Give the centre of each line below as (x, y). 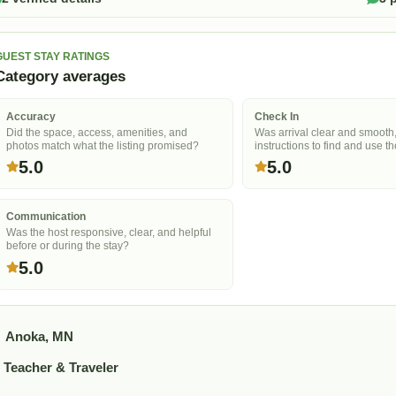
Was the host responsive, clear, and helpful (109, 233)
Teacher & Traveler (61, 367)
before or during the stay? (68, 246)
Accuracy (31, 116)
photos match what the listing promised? (103, 145)
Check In (276, 116)
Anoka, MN (39, 337)
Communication (46, 217)
